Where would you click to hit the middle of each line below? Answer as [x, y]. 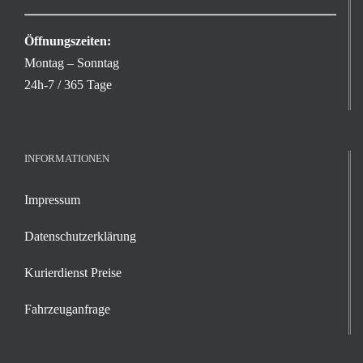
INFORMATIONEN [67, 158]
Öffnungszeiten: [68, 41]
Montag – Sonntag [72, 62]
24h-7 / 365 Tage [68, 84]
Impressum [52, 199]
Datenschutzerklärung [80, 236]
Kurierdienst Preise [73, 272]
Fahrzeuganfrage [67, 309]
